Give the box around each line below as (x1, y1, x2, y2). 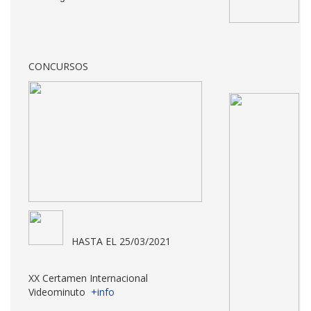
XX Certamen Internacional (28, 271, 148, 285)
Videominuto (28, 285, 91, 299)
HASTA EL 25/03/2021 (72, 235, 171, 248)
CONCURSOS (28, 60, 88, 73)
